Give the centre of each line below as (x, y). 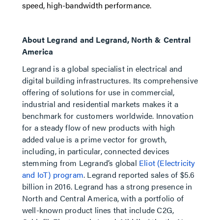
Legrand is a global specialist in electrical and (102, 69)
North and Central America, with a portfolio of (103, 198)
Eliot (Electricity (167, 163)
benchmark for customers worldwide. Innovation (108, 116)
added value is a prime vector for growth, (94, 139)
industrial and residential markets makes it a (100, 104)
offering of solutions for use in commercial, (98, 92)
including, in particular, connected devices (96, 151)
